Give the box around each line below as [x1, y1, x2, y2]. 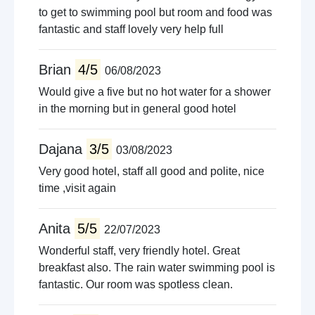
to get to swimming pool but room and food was [39, 6, 272, 18]
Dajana [39, 141, 86, 157]
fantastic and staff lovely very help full [39, 23, 224, 35]
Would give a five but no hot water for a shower [39, 86, 271, 98]
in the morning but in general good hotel [39, 103, 236, 115]
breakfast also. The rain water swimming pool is [39, 262, 275, 274]
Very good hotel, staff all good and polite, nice [39, 165, 264, 177]
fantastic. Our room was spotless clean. [39, 278, 233, 290]
